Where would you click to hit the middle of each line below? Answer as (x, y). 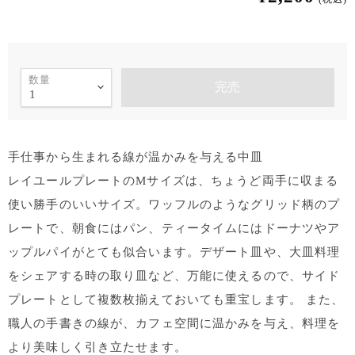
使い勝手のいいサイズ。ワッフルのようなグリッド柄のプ (174, 204)
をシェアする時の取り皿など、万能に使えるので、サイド (174, 275)
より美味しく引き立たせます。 (97, 347)
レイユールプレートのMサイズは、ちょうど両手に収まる (174, 180)
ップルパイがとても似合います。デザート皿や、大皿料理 (174, 252)
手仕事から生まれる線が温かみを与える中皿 (136, 157)
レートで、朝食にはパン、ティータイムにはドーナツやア (174, 228)
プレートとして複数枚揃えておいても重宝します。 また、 (176, 299)
